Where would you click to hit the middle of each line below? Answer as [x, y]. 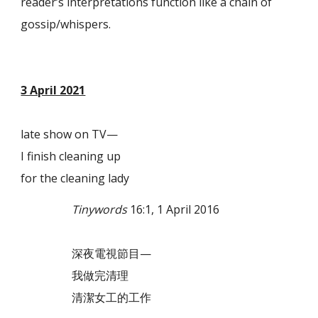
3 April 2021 [53, 90]
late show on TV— [70, 134]
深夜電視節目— [86, 254]
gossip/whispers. [66, 24]
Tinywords [100, 210]
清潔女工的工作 [86, 298]
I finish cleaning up [71, 156]
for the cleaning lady [75, 178]
